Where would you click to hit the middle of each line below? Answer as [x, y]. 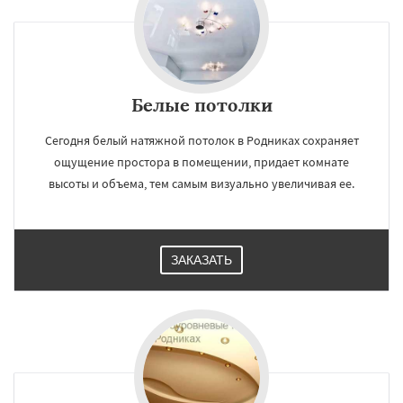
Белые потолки [201, 105]
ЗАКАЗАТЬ [201, 260]
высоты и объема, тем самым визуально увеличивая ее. [201, 184]
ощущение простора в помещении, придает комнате [201, 162]
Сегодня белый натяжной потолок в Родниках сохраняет [201, 140]
